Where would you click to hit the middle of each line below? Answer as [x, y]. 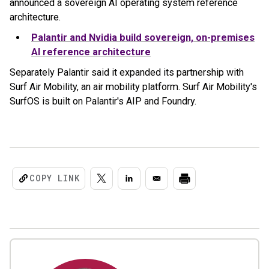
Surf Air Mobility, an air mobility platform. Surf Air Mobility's [133, 87]
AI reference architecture [91, 52]
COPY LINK [55, 178]
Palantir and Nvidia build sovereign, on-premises [143, 38]
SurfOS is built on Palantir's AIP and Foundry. [103, 101]
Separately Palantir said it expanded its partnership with [127, 72]
